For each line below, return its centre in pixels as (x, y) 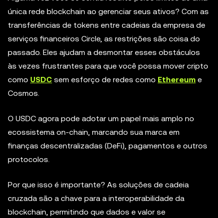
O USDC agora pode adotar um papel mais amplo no (101, 118)
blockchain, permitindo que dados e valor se (87, 212)
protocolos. (29, 159)
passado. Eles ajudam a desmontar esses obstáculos (104, 52)
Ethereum (177, 80)
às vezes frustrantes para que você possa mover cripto (108, 66)
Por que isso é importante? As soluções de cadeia (98, 185)
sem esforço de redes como (105, 80)
